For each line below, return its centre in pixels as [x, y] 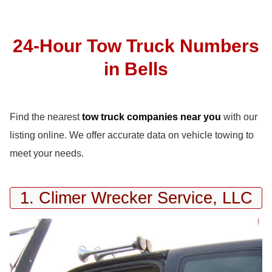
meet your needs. [47, 153]
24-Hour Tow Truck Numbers [136, 45]
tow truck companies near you [151, 117]
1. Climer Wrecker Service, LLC [136, 197]
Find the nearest [46, 117]
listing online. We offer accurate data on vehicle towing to [132, 135]
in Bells [136, 68]
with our [239, 117]
